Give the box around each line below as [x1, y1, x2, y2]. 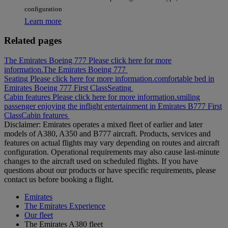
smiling [177, 93, 200, 102]
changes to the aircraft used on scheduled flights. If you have [4, 157, 198, 166]
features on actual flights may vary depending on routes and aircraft [4, 138, 219, 148]
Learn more [24, 16, 62, 25]
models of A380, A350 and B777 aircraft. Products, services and [4, 129, 211, 138]
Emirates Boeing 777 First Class [4, 83, 107, 93]
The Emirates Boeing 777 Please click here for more [4, 56, 172, 65]
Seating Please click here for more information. [4, 74, 154, 83]
